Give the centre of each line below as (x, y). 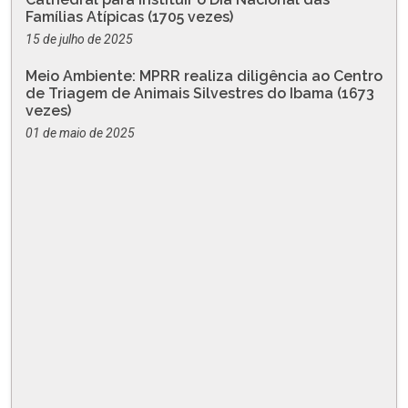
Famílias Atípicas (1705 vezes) (129, 17)
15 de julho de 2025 (79, 40)
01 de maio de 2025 (80, 133)
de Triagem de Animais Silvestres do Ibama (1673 (200, 94)
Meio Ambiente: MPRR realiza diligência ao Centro (204, 76)
